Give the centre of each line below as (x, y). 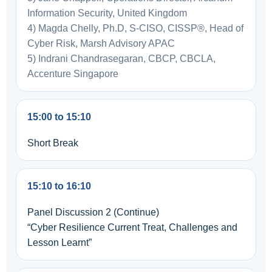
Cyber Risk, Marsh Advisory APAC (101, 43)
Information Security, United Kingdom (107, 13)
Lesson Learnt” (59, 243)
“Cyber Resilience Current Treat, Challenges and (132, 227)
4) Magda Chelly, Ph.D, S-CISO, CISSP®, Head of (135, 28)
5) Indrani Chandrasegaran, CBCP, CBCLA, (121, 59)
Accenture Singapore (73, 74)
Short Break (53, 143)
